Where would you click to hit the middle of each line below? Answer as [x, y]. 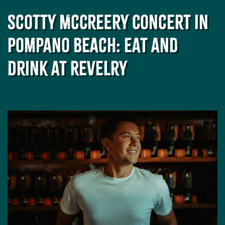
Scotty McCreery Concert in [108, 23]
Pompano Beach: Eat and [93, 46]
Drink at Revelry [67, 69]
